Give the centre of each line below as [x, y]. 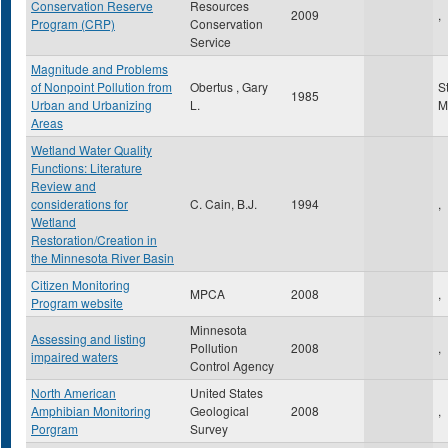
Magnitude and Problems [99, 68]
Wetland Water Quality [91, 149]
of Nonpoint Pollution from [101, 86]
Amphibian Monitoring [91, 410]
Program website [77, 302]
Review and [63, 185]
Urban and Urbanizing [91, 104]
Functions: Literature [86, 167]
